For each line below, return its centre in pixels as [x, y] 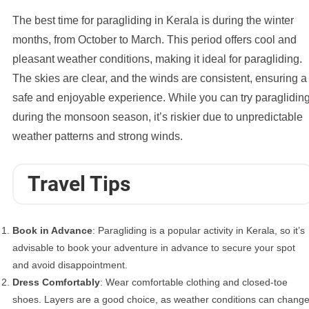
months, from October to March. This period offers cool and [154, 40]
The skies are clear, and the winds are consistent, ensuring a [160, 79]
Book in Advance [52, 231]
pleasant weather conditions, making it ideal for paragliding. [157, 59]
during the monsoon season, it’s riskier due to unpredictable [158, 117]
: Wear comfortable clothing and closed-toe [194, 282]
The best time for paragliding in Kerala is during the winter [153, 21]
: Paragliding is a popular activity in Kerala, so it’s [199, 231]
